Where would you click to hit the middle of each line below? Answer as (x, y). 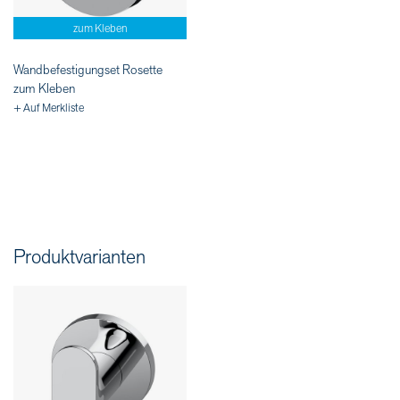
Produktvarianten (79, 258)
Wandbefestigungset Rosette (88, 71)
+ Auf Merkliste (49, 108)
